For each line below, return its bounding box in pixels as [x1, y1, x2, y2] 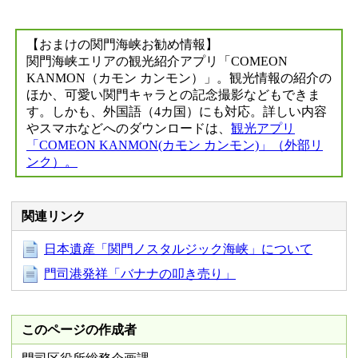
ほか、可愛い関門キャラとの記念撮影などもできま [26, 87, 320, 101]
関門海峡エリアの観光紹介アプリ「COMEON [26, 54, 288, 68]
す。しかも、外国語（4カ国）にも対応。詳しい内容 [26, 104, 327, 118]
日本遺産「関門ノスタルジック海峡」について [44, 241, 312, 256]
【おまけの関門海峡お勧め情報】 [26, 37, 218, 51]
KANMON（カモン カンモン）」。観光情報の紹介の [26, 70, 332, 85]
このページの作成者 [22, 322, 137, 336]
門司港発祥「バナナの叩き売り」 [44, 266, 236, 280]
